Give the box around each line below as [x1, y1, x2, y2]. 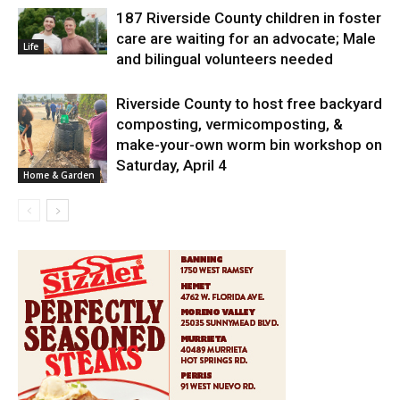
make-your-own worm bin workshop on [116, 136, 382, 154]
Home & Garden [23, 169, 95, 182]
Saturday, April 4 [116, 156, 227, 175]
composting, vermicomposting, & [116, 115, 343, 134]
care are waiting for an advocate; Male [116, 29, 376, 48]
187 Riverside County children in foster [116, 9, 381, 28]
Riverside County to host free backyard [116, 95, 382, 113]
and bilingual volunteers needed [116, 50, 333, 69]
